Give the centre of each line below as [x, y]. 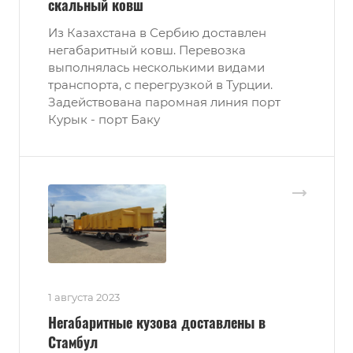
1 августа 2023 [84, 297]
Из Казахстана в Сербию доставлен [157, 32]
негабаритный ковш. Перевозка [147, 50]
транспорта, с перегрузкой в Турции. [160, 84]
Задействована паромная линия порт [164, 102]
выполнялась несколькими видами [156, 67]
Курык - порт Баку [104, 119]
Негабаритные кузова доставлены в [157, 322]
